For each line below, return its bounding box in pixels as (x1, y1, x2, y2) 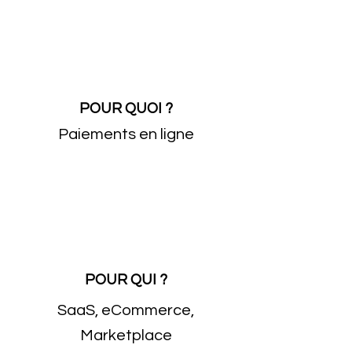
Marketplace (79, 328, 172, 343)
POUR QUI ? (84, 272, 167, 288)
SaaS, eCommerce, (57, 302, 194, 318)
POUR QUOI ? (79, 101, 173, 116)
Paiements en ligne (57, 126, 194, 142)
